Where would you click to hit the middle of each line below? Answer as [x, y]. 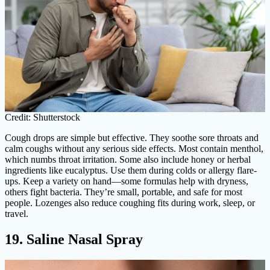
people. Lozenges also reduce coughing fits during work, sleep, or [130, 203]
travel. [17, 214]
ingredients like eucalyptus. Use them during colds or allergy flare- [131, 171]
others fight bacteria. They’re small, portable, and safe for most [124, 192]
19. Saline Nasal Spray [74, 240]
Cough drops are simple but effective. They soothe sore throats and [132, 138]
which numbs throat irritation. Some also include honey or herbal [128, 160]
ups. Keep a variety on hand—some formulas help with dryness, [127, 181]
